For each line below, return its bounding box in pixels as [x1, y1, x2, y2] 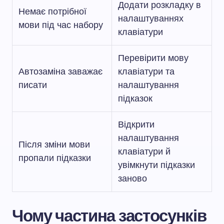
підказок [118, 92, 152, 104]
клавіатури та [118, 65, 174, 77]
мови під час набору [18, 19, 103, 31]
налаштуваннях [118, 12, 183, 24]
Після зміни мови [18, 138, 90, 150]
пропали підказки [18, 152, 91, 164]
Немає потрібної [18, 5, 86, 17]
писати [18, 79, 47, 91]
